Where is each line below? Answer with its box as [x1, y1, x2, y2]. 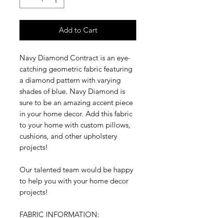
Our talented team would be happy [19, 165, 133, 175]
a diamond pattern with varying [19, 75, 121, 85]
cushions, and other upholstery [19, 131, 117, 141]
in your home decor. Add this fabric [19, 109, 132, 119]
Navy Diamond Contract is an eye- [19, 53, 130, 63]
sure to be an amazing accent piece [19, 98, 133, 108]
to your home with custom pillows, [19, 120, 130, 130]
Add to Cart [58, 25, 97, 35]
